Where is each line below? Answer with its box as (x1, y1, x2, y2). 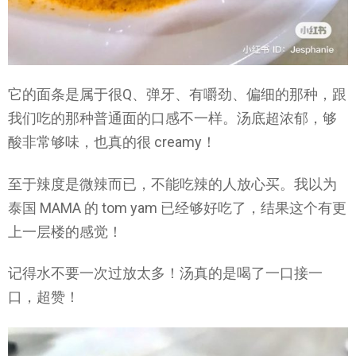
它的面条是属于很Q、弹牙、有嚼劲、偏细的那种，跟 (8, 86, 346, 103)
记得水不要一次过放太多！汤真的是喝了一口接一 (8, 265, 323, 282)
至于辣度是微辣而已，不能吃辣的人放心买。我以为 (8, 175, 337, 192)
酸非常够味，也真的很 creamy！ (8, 133, 216, 151)
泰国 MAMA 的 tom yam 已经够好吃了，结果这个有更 (8, 199, 346, 216)
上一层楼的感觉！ (8, 222, 122, 240)
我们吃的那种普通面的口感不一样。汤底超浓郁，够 (8, 110, 337, 127)
